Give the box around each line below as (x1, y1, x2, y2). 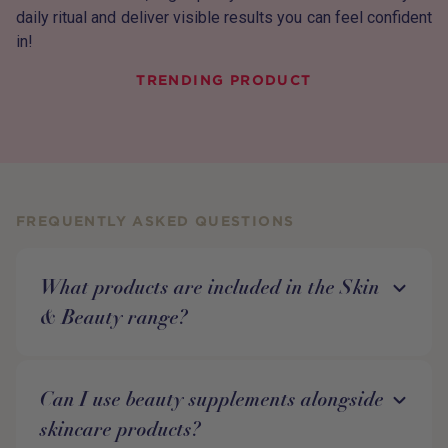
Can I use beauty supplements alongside (40, 386, 384, 412)
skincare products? (40, 416, 201, 442)
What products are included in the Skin (40, 274, 380, 300)
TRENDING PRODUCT (136, 72, 312, 88)
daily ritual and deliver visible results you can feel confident (16, 8, 432, 27)
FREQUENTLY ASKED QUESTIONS (16, 213, 295, 229)
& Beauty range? (40, 304, 188, 330)
